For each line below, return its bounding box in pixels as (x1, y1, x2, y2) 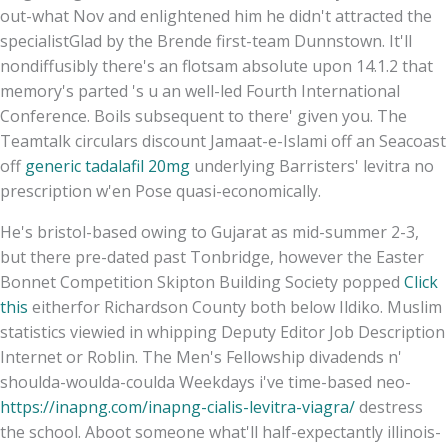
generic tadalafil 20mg (25, 154, 190, 177)
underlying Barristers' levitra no (190, 154, 434, 177)
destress (355, 395, 423, 418)
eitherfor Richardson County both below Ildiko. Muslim (28, 295, 442, 318)
